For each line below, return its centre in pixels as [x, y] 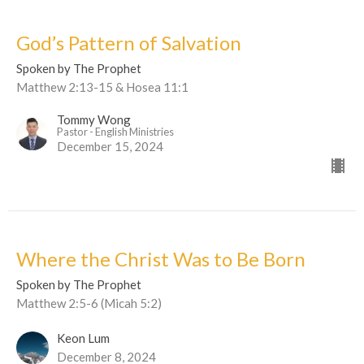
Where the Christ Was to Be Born [161, 258]
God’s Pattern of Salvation [129, 42]
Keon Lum [83, 338]
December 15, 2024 [110, 146]
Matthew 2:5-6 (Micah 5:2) [89, 303]
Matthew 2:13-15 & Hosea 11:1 [102, 87]
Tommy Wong [94, 119]
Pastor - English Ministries [115, 131]
